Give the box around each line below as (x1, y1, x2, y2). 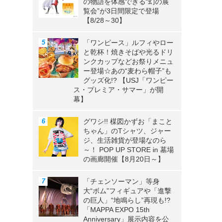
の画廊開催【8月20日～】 (83, 155, 165, 164)
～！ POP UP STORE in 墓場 (83, 146, 174, 154)
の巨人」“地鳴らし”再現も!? (83, 196, 170, 205)
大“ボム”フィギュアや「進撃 (83, 187, 171, 195)
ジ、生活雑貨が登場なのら (83, 136, 166, 145)
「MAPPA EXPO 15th (83, 206, 150, 214)
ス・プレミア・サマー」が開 (73, 86, 164, 94)
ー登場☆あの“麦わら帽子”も (83, 67, 171, 75)
